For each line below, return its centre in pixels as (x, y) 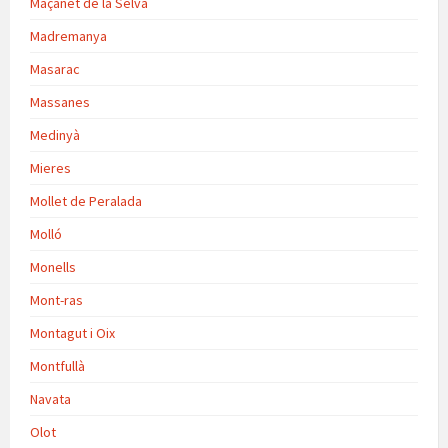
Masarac (55, 69)
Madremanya (68, 36)
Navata (50, 399)
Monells (53, 267)
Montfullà (57, 366)
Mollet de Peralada (86, 201)
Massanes (60, 102)
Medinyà (55, 135)
